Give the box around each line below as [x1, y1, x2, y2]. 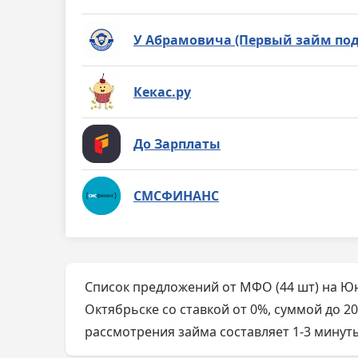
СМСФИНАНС [133, 186, 219, 205]
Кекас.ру [133, 82, 191, 101]
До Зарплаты [133, 134, 221, 153]
